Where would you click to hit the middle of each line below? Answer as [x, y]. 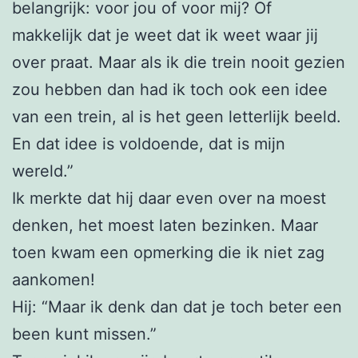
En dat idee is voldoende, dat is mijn [149, 144]
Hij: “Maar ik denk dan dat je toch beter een [177, 307]
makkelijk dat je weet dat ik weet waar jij [165, 36]
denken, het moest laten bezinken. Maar [165, 226]
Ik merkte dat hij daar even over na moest [169, 199]
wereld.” [43, 171]
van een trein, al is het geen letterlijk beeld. [177, 117]
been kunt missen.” [84, 334]
